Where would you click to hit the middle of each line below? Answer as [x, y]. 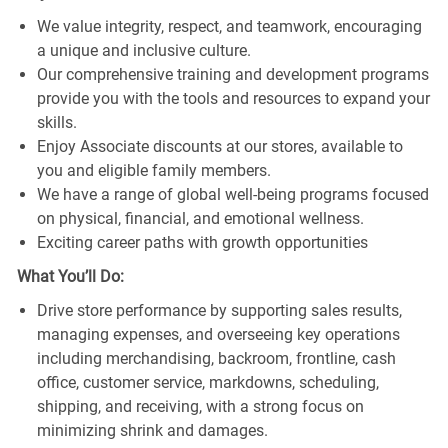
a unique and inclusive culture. [143, 50]
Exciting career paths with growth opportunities [202, 242]
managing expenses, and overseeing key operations [218, 334]
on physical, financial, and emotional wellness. [200, 218]
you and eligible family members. [153, 170]
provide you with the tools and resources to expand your [233, 98]
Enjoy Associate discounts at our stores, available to [219, 146]
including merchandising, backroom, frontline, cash [216, 358]
